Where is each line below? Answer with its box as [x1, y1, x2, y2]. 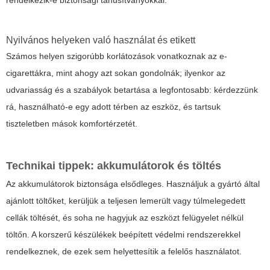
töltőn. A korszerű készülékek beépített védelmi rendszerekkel [6, 229, 240, 239]
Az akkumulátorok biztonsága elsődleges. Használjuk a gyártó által [6, 178, 260, 189]
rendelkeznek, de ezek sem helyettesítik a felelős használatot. [6, 246, 242, 256]
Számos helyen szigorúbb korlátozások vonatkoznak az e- [6, 51, 227, 61]
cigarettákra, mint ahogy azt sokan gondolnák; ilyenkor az [6, 67, 225, 78]
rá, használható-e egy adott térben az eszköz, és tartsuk [6, 101, 221, 111]
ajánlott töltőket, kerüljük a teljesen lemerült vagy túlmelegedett [6, 195, 245, 206]
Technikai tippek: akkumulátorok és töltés [6, 159, 221, 172]
